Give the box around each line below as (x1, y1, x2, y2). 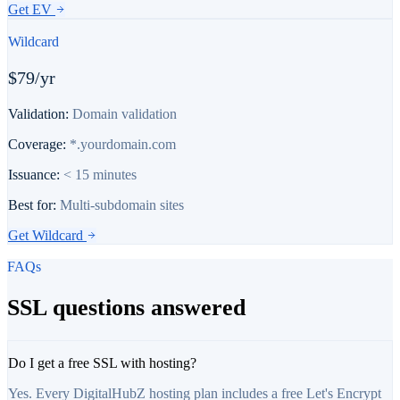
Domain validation (72, 106, 177, 122)
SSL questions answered (7, 294, 246, 321)
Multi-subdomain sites (60, 197, 184, 213)
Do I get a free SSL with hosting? (8, 355, 196, 371)
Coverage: (8, 137, 66, 153)
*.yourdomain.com (70, 137, 176, 153)
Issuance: (8, 167, 60, 183)
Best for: (8, 197, 56, 213)
